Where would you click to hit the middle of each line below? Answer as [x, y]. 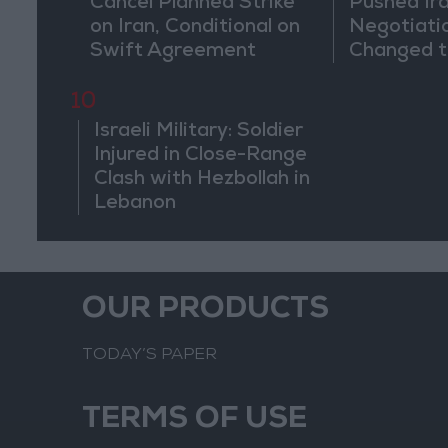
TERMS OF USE [194, 421]
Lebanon [135, 204]
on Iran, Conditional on [194, 28]
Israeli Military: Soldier [199, 132]
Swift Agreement [172, 52]
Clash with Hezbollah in [202, 180]
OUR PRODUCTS [205, 311]
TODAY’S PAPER [149, 355]
